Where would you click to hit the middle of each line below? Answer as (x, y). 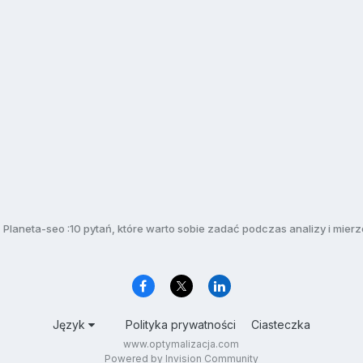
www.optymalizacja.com (181, 344)
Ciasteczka (280, 325)
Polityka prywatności (180, 325)
